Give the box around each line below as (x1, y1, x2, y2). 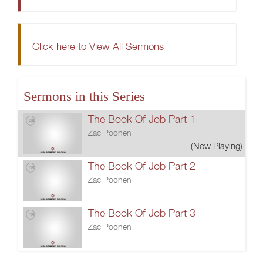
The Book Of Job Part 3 (88, 207, 195, 219)
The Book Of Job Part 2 (88, 160, 195, 172)
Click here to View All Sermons (32, 40, 164, 52)
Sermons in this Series (23, 89, 145, 104)
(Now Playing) (191, 140, 242, 151)
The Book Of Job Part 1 (88, 113, 195, 125)
